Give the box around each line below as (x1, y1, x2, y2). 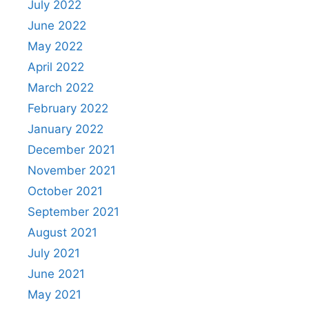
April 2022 (28, 60, 84, 74)
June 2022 (28, 19, 86, 32)
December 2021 (28, 143, 115, 157)
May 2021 (28, 288, 81, 301)
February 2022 (28, 101, 108, 115)
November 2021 (28, 163, 116, 177)
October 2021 (28, 184, 103, 198)
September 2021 (28, 205, 119, 219)
